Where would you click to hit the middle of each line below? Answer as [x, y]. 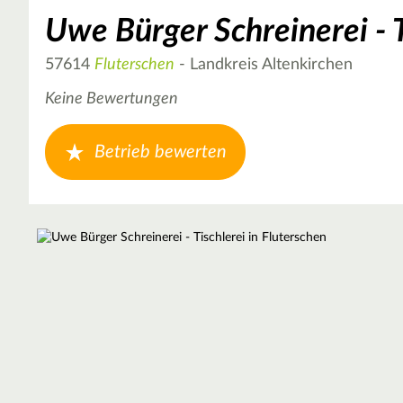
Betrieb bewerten [161, 152]
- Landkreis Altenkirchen [264, 64]
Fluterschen [134, 64]
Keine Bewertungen [112, 99]
